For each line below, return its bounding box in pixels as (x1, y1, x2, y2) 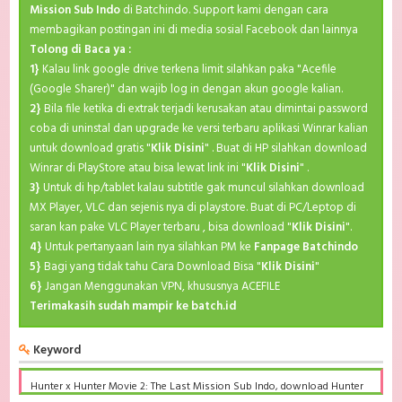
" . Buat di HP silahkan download (205, 139, 368, 159)
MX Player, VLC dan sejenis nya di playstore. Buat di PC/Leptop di (30, 198, 357, 218)
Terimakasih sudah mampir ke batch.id (30, 297, 237, 317)
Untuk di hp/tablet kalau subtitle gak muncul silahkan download (40, 179, 365, 198)
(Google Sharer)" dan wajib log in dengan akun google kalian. (30, 80, 344, 100)
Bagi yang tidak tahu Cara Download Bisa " (41, 258, 262, 277)
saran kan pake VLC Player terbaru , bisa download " (30, 218, 293, 238)
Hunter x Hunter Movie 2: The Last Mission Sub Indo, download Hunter (31, 378, 364, 397)
